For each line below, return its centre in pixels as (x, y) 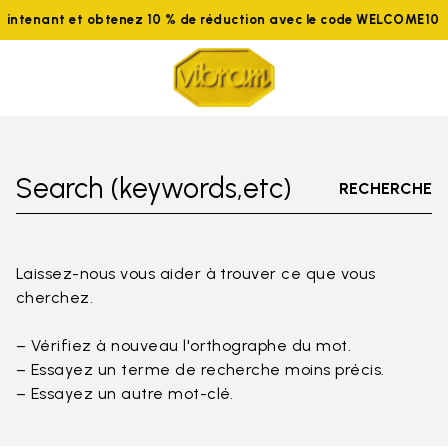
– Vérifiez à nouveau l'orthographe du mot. (184, 345)
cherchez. (55, 297)
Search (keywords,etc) (154, 188)
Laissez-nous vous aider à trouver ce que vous (196, 273)
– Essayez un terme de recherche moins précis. (200, 369)
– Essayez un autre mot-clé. (125, 393)
